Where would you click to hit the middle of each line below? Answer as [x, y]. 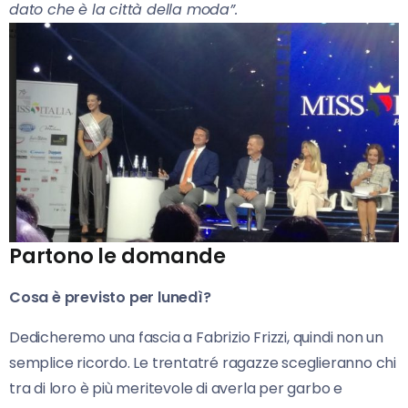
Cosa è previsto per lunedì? [110, 297]
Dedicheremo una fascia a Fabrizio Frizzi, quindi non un [196, 337]
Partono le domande [117, 255]
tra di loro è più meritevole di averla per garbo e [176, 388]
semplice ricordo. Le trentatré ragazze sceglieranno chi [203, 362]
